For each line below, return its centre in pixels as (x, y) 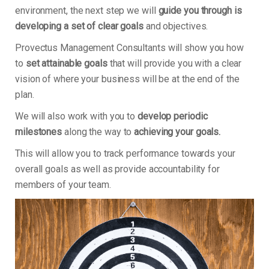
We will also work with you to (76, 116)
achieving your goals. (179, 132)
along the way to (98, 132)
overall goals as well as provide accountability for (117, 169)
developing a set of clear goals (79, 26)
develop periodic (173, 116)
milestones (39, 132)
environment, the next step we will (87, 11)
